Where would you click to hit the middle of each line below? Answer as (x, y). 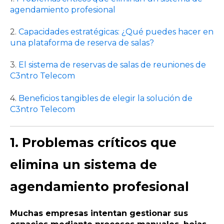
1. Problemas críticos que (93, 143)
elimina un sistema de (83, 165)
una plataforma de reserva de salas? (82, 42)
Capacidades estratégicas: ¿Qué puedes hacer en (116, 31)
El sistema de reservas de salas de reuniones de (112, 65)
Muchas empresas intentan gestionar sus (99, 213)
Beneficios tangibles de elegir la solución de (105, 98)
